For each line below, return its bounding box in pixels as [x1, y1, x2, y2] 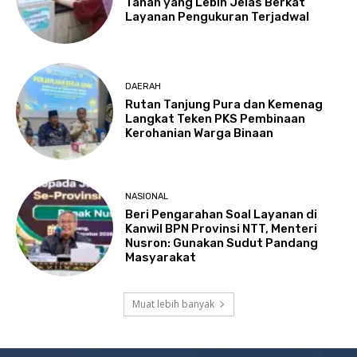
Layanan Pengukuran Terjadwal [125, 10, 310, 24]
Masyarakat [125, 249, 197, 265]
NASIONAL [125, 190, 169, 202]
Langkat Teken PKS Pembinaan [125, 112, 306, 127]
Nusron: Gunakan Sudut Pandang [125, 235, 319, 250]
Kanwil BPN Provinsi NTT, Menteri [125, 221, 318, 236]
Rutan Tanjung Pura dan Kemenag [125, 97, 324, 112]
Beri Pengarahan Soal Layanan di [125, 206, 318, 222]
